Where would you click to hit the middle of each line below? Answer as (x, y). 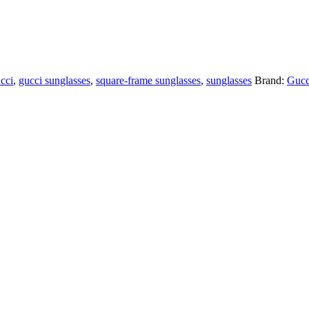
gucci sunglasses (54, 81)
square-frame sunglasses (148, 81)
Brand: (271, 81)
